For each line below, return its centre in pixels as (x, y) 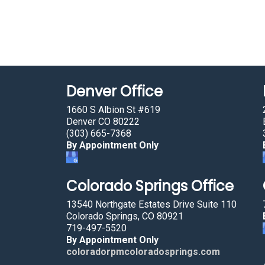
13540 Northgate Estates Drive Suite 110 (151, 204)
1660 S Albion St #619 (113, 110)
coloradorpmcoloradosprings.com (143, 252)
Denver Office (114, 91)
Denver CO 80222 (103, 122)
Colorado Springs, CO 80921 (125, 216)
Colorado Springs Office (150, 186)
